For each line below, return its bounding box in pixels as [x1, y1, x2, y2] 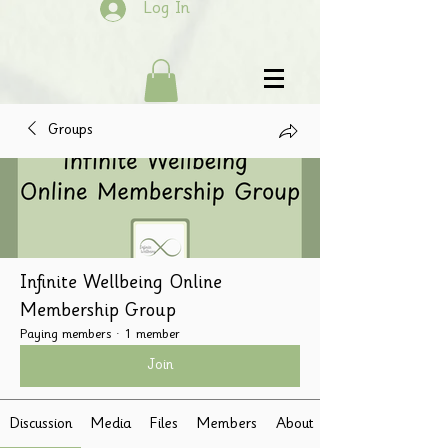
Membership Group [20, 302, 176, 323]
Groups [48, 123, 93, 140]
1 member [124, 328, 180, 343]
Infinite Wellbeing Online [20, 274, 222, 295]
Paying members [20, 328, 112, 343]
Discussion [9, 417, 72, 434]
